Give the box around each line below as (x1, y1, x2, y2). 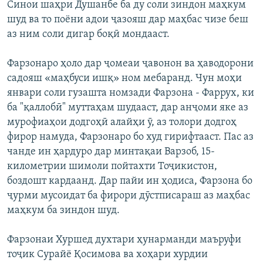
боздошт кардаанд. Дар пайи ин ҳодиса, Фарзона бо (7, 175, 252, 187)
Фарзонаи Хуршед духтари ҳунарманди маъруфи (7, 234, 241, 245)
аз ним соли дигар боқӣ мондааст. (7, 28, 170, 40)
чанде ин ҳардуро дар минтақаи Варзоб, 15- (7, 146, 215, 157)
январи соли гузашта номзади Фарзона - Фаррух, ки (7, 87, 254, 99)
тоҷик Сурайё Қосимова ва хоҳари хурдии (7, 248, 208, 260)
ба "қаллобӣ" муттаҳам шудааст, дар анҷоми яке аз (7, 102, 248, 113)
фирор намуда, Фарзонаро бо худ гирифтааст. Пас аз (7, 131, 254, 143)
